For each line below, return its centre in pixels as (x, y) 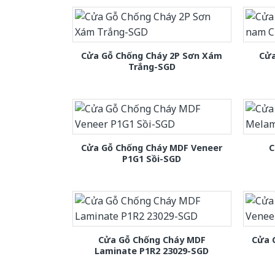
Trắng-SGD (152, 67)
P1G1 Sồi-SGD (152, 159)
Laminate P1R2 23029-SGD (152, 251)
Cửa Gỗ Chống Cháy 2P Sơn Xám (152, 56)
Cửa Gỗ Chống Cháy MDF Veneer (152, 148)
